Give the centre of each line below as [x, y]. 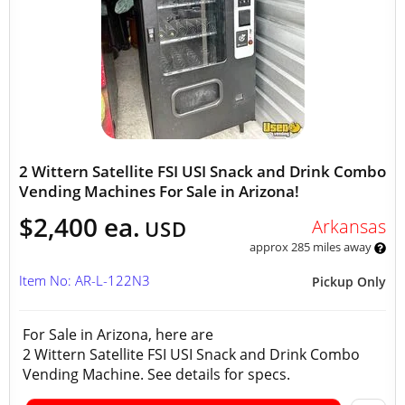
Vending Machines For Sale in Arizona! [159, 191]
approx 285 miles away [311, 247]
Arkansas [348, 226]
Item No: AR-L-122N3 [85, 280]
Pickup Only [349, 282]
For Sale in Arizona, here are [118, 334]
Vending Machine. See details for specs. [160, 374]
